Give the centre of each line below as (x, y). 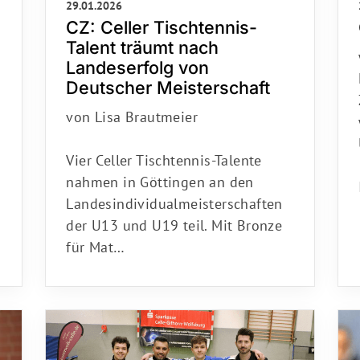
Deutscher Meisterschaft (168, 82)
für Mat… (96, 242)
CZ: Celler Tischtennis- (162, 22)
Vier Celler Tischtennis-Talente (164, 155)
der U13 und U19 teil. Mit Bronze (174, 220)
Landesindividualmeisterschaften (174, 198)
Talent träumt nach (143, 42)
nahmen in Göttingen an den (160, 177)
